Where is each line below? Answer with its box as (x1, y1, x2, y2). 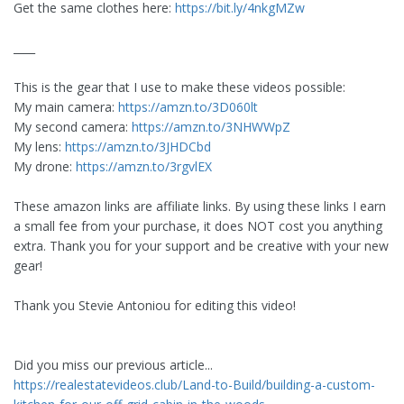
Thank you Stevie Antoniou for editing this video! (14, 297, 296, 315)
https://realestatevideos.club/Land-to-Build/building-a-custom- (14, 376, 375, 394)
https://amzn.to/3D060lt (118, 98, 258, 116)
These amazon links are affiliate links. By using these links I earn (14, 197, 386, 216)
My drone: (14, 158, 76, 176)
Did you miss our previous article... (14, 356, 213, 374)
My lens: (14, 138, 65, 156)
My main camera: (14, 98, 118, 116)
